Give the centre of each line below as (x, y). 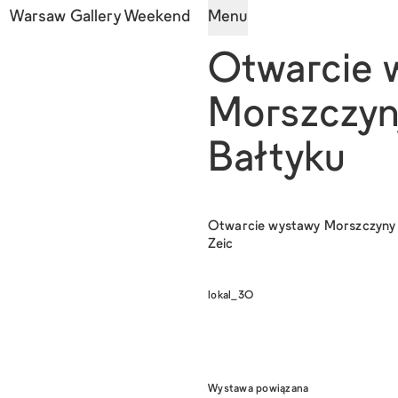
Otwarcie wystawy (264, 227)
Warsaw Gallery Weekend (100, 17)
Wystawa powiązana (259, 389)
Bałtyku (277, 160)
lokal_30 (231, 296)
